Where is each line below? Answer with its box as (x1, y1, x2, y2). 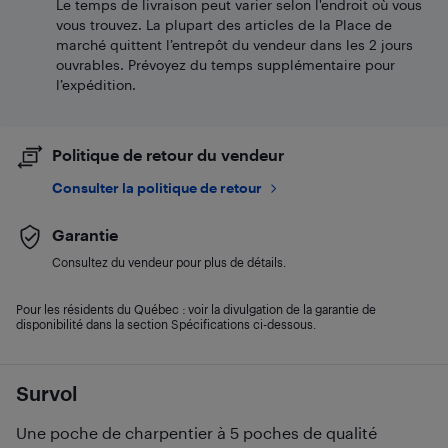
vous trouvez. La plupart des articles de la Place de (56, 16, 392, 33)
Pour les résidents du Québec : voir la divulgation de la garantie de (16, 302, 376, 316)
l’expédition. (56, 76, 136, 93)
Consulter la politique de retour (52, 179, 262, 196)
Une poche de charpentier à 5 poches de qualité (16, 423, 377, 442)
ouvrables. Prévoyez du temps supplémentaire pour (56, 56, 395, 73)
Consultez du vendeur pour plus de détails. (52, 255, 286, 269)
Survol (16, 381, 77, 405)
